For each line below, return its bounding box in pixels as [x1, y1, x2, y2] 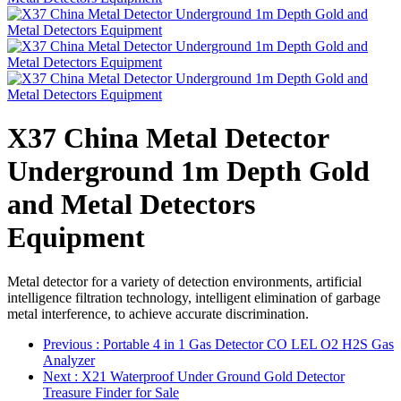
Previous [43, 336, 96, 352]
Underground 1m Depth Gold [7, 155, 370, 188]
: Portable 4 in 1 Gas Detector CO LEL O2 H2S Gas [96, 336, 394, 352]
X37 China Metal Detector [7, 122, 328, 155]
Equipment [7, 221, 145, 254]
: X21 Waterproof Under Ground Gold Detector [74, 368, 345, 384]
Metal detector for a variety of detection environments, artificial [7, 273, 362, 289]
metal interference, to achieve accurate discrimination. [7, 305, 309, 321]
